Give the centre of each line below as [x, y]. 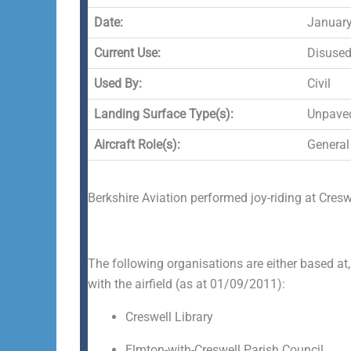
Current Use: [127, 53]
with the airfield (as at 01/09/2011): [186, 284]
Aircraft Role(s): [137, 145]
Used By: [118, 83]
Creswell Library [169, 317]
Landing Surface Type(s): [164, 114]
